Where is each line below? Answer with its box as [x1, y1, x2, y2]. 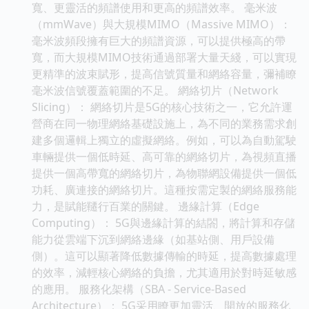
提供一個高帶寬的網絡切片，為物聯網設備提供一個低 [32, 165, 297, 181]
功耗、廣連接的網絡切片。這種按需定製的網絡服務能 [32, 181, 297, 197]
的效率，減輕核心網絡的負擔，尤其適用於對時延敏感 [32, 264, 297, 280]
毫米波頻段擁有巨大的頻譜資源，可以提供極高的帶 [32, 32, 286, 48]
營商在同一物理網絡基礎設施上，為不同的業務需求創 [32, 115, 297, 131]
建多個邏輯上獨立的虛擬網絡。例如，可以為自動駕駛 [32, 132, 297, 148]
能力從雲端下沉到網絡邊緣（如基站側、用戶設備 [32, 231, 275, 247]
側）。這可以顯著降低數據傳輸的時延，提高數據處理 [32, 248, 297, 263]
